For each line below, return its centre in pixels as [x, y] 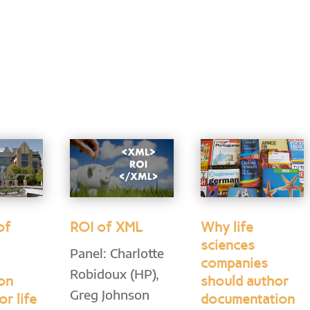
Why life [227, 227]
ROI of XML [107, 227]
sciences [227, 245]
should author [244, 281]
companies [234, 263]
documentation [247, 299]
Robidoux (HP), [115, 274]
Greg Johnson [110, 295]
